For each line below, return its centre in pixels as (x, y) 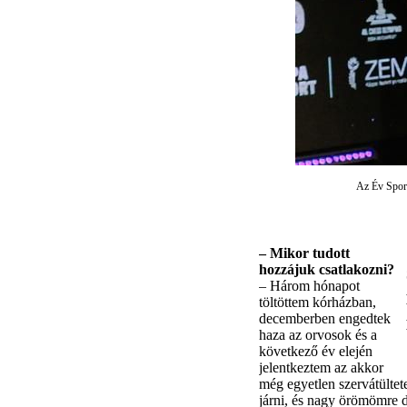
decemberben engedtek (324, 318)
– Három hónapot (309, 285)
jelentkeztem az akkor (321, 367)
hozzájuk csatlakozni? (326, 269)
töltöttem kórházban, (317, 302)
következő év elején (315, 351)
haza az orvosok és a (318, 334)
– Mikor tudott (304, 253)
